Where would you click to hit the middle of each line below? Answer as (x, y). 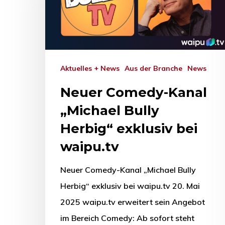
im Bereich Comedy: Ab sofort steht (127, 218)
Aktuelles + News (92, 69)
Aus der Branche (156, 69)
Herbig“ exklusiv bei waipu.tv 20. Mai (130, 186)
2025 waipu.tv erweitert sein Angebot (133, 202)
